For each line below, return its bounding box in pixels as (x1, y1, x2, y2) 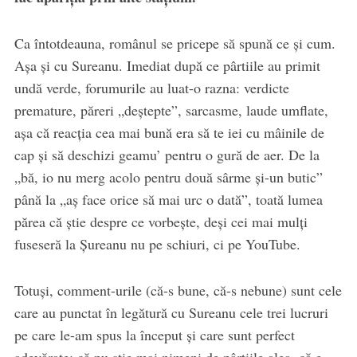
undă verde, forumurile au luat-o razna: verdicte (14, 78, 289, 98)
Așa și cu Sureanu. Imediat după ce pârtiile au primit (14, 56, 320, 76)
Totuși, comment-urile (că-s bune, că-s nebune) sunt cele (14, 280, 342, 300)
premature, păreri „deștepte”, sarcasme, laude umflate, (14, 100, 328, 120)
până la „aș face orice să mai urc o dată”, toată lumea (14, 190, 323, 210)
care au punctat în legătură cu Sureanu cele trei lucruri (14, 303, 328, 323)
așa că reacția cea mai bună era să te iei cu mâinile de (14, 123, 324, 143)
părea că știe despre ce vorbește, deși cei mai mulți (14, 212, 308, 232)
